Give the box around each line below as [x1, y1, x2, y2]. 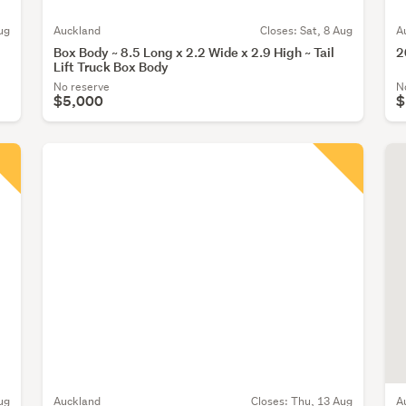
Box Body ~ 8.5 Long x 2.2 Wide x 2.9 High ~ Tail [53, 43, 335, 61]
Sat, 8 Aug [299, 22, 353, 38]
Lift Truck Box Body [53, 57, 169, 75]
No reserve [53, 78, 111, 94]
